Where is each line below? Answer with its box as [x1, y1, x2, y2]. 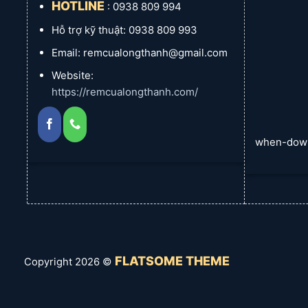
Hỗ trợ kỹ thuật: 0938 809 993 [51, 23, 197, 36]
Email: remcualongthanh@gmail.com [51, 46, 228, 59]
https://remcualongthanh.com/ [51, 85, 198, 98]
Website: [51, 69, 93, 82]
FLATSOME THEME [115, 254, 230, 269]
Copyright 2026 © [24, 256, 115, 269]
